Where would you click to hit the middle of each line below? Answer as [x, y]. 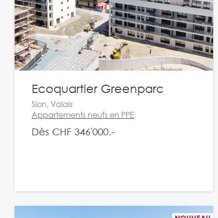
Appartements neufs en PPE [83, 115]
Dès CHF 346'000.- [73, 132]
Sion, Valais [52, 104]
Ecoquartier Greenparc [98, 88]
